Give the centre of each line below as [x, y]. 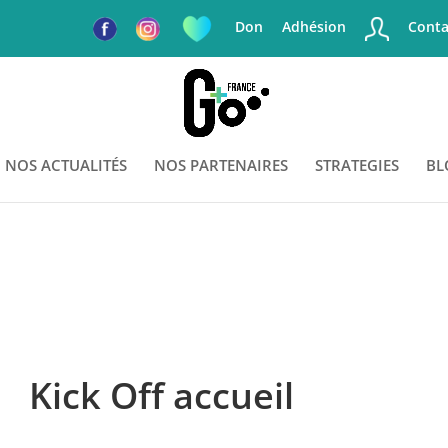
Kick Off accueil [161, 395]
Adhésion [313, 27]
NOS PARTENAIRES [221, 165]
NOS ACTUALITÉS [66, 165]
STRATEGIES [357, 165]
